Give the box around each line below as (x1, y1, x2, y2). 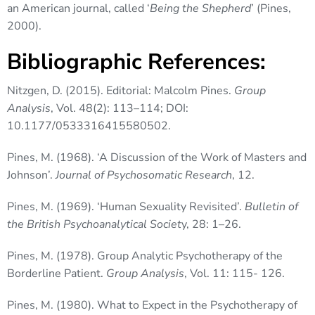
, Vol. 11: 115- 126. (184, 266, 285, 282)
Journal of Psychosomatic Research (56, 167, 232, 184)
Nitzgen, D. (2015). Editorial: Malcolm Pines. (7, 83, 234, 99)
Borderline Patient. (7, 266, 106, 282)
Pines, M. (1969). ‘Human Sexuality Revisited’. (7, 199, 245, 215)
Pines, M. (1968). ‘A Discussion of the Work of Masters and (7, 150, 307, 166)
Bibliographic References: (7, 47, 266, 77)
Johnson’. (7, 167, 56, 184)
